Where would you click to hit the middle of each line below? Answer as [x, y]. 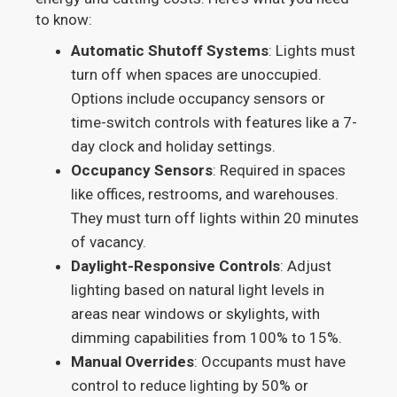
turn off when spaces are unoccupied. [197, 74]
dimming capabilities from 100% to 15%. [207, 338]
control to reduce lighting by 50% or [190, 385]
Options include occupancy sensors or [198, 98]
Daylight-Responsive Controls [176, 266]
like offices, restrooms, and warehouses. [205, 194]
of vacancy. [109, 242]
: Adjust [306, 266]
